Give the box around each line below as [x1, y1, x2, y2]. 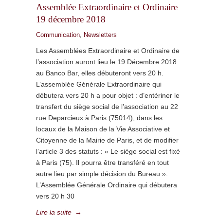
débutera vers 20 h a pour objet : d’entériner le [36, 91, 180, 99]
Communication [36, 31, 80, 38]
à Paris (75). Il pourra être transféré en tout [36, 159, 169, 166]
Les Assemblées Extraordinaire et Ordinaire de [36, 47, 180, 54]
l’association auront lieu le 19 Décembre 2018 [36, 58, 177, 66]
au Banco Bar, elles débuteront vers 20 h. [36, 69, 163, 77]
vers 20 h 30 [36, 192, 74, 200]
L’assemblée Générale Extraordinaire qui [36, 80, 162, 88]
